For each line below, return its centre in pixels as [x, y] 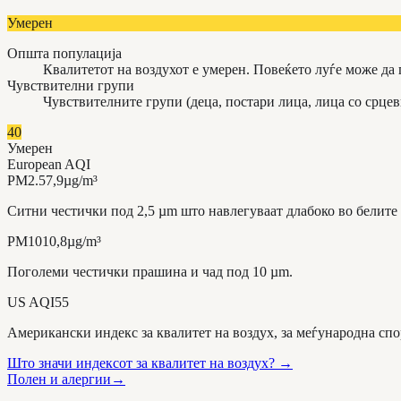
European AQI [49, 164]
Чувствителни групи [71, 85]
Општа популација [64, 53]
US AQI [31, 302]
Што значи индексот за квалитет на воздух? [141, 363]
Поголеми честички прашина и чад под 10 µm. [150, 271]
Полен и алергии [59, 379]
